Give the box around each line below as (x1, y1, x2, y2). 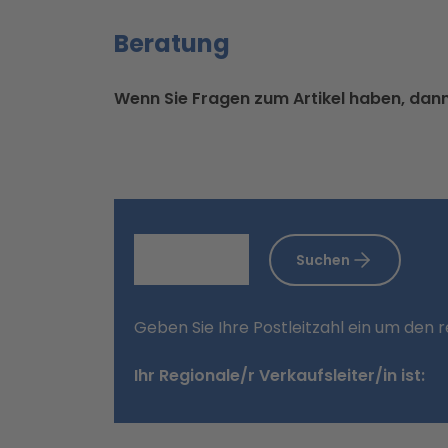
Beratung (114, 26, 230, 60)
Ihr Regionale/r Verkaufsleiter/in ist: (134, 364, 425, 388)
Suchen (296, 249, 350, 270)
